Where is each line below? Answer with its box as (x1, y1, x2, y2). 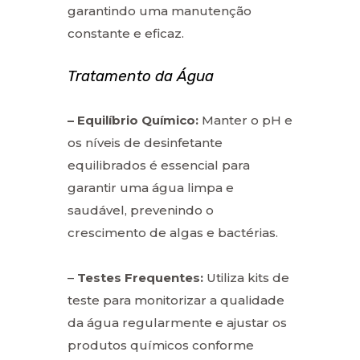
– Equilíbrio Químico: (67, 112, 198, 128)
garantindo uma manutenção (67, 2, 252, 18)
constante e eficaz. (67, 25, 184, 41)
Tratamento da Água (67, 66, 214, 85)
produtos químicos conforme (67, 337, 254, 353)
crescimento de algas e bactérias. (67, 224, 278, 240)
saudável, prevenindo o (67, 202, 214, 218)
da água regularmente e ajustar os (67, 314, 287, 330)
